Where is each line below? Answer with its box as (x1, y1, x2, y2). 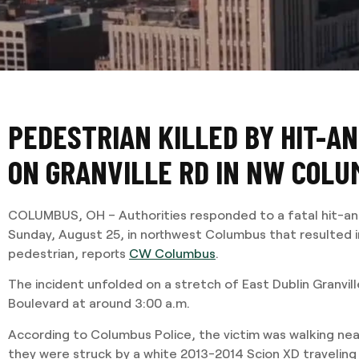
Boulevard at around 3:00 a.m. (8, 295, 190, 311)
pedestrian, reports (8, 245, 129, 260)
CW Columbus (129, 245, 216, 260)
